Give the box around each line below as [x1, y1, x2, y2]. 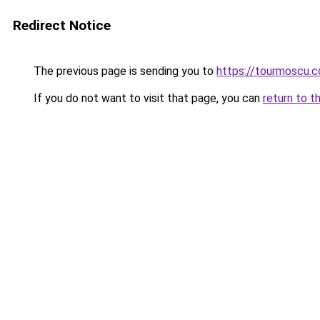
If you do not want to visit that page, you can [31, 91, 263, 105]
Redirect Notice [13, 17, 111, 34]
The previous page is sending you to [31, 64, 216, 78]
